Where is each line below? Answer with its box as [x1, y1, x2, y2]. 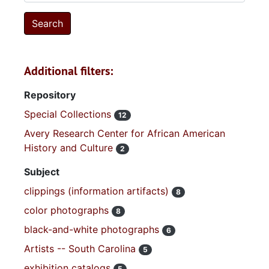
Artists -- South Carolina [24, 243, 139, 255]
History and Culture [24, 142, 116, 154]
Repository [24, 89, 76, 101]
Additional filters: [24, 63, 113, 79]
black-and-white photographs [24, 223, 162, 235]
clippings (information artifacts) [24, 185, 172, 197]
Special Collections [24, 108, 114, 120]
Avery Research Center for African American [24, 127, 225, 139]
